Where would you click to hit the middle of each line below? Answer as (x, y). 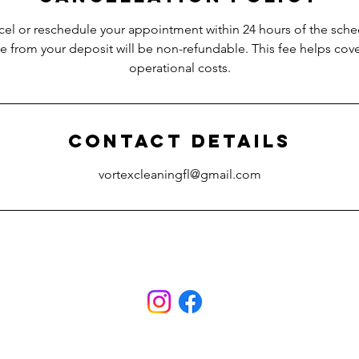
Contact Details (179, 141)
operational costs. (179, 68)
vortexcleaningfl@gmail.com (179, 174)
